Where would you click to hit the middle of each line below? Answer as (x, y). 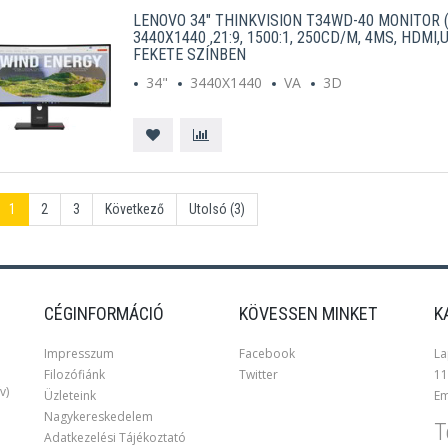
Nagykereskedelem (98, 416)
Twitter (258, 374)
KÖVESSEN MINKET (308, 313)
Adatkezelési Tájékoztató (115, 437)
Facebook (267, 353)
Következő (134, 209)
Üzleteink (70, 395)
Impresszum (79, 353)
